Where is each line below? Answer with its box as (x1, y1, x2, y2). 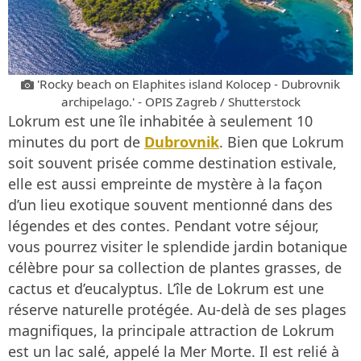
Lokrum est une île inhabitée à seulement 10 (8, 110, 313, 131)
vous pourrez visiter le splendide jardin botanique (8, 236, 347, 256)
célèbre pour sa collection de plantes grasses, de (8, 257, 342, 277)
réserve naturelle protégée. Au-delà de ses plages (8, 299, 346, 319)
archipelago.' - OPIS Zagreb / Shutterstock (60, 93, 301, 110)
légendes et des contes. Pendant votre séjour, (8, 215, 319, 235)
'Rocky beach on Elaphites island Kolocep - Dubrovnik (34, 75, 340, 92)
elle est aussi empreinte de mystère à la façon (8, 173, 322, 193)
